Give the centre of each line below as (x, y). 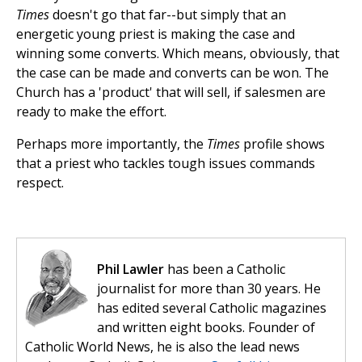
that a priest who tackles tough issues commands (166, 164)
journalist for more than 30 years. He (209, 289)
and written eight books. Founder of (206, 328)
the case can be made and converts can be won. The (173, 73)
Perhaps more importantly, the (112, 144)
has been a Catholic (225, 269)
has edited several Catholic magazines (212, 308)
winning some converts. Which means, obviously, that (178, 54)
